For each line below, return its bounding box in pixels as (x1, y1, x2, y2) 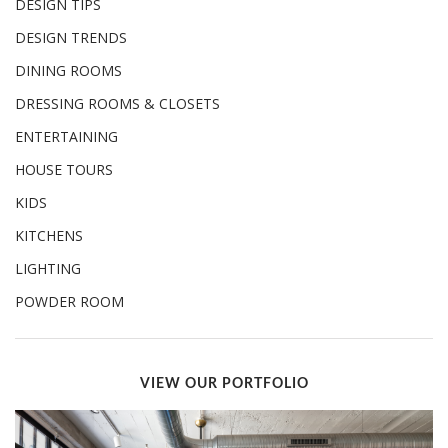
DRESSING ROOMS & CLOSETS (15, 93, 220, 113)
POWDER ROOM (15, 291, 124, 311)
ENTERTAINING (15, 126, 118, 146)
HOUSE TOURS (15, 159, 113, 179)
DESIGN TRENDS (15, 27, 127, 47)
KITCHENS (15, 225, 83, 245)
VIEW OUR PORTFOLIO (139, 377, 309, 392)
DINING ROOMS (15, 60, 122, 80)
